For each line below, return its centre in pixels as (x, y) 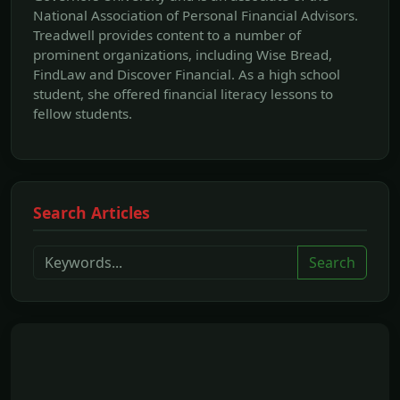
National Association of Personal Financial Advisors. (196, 15)
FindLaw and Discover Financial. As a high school (187, 74)
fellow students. (83, 113)
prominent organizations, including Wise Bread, (183, 54)
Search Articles (92, 212)
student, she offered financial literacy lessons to (183, 93)
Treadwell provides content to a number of (167, 34)
